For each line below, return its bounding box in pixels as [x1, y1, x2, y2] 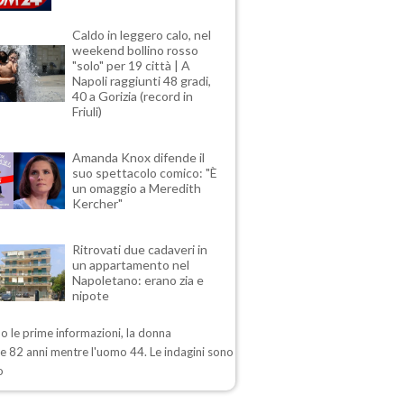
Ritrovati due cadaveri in [72, 242, 208, 258]
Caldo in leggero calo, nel [72, 27, 212, 43]
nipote [72, 288, 110, 304]
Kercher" [72, 196, 124, 212]
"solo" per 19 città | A [72, 58, 191, 74]
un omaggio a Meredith [72, 180, 202, 197]
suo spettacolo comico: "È [72, 165, 218, 181]
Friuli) [72, 104, 103, 120]
